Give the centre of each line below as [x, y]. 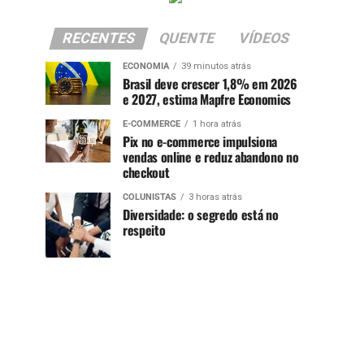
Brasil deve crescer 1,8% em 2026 [210, 83]
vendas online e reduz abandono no [211, 156]
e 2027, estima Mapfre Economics [207, 99]
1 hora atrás [217, 123]
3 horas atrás [215, 197]
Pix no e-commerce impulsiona [200, 141]
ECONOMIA [146, 66]
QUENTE [186, 38]
